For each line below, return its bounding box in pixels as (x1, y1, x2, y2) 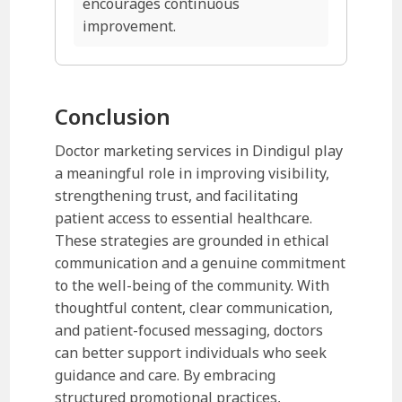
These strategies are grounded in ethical (55, 230, 330, 250)
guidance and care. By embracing (55, 364, 276, 385)
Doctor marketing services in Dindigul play (55, 140, 344, 161)
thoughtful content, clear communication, (55, 297, 334, 318)
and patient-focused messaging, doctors (55, 319, 324, 340)
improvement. (83, 15, 177, 36)
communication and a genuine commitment (55, 252, 346, 273)
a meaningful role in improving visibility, (55, 162, 330, 183)
